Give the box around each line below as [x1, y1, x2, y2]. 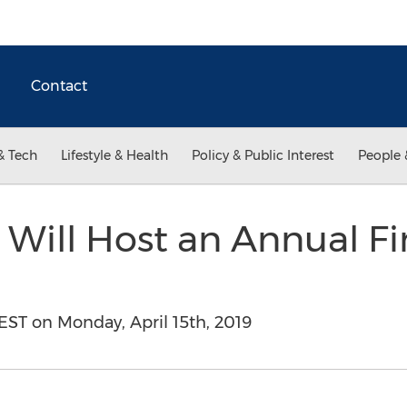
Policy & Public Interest [192, 147, 334, 164]
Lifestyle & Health [61, 147, 168, 164]
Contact [31, 77, 87, 94]
